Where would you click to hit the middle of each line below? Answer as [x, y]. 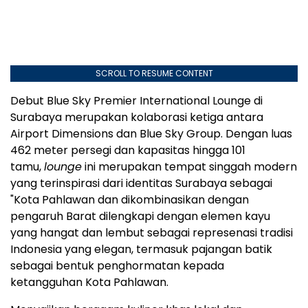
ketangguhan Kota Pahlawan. [89, 283]
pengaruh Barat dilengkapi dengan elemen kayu [140, 217]
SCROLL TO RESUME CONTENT [154, 74]
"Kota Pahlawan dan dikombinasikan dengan [130, 200]
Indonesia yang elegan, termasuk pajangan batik [141, 250]
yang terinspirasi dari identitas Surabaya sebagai [141, 184]
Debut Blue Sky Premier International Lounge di [136, 101]
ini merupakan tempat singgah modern [189, 167]
